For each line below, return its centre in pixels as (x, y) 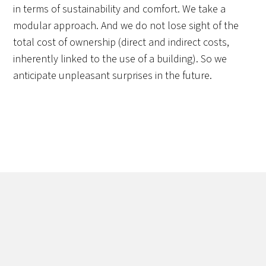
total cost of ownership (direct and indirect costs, (121, 42)
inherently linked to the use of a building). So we (120, 59)
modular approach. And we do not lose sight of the (126, 26)
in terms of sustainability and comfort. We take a (120, 9)
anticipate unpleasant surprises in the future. (113, 76)
